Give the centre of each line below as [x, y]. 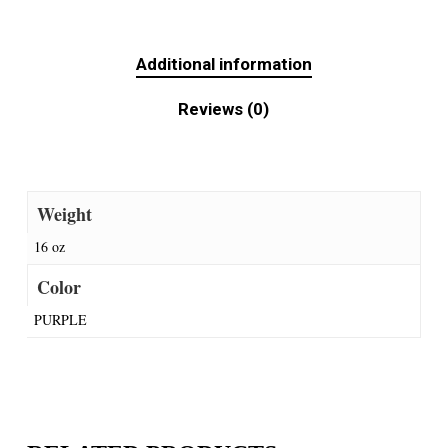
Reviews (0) [224, 109]
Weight [64, 214]
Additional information [223, 64]
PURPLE [60, 320]
